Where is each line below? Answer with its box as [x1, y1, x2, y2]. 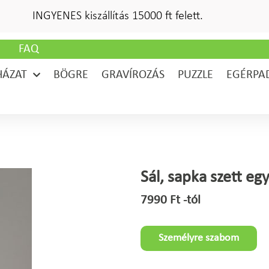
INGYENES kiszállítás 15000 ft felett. [32, 10, 203, 22]
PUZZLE [178, 69, 213, 81]
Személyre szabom [159, 232, 239, 244]
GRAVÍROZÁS [101, 69, 165, 81]
